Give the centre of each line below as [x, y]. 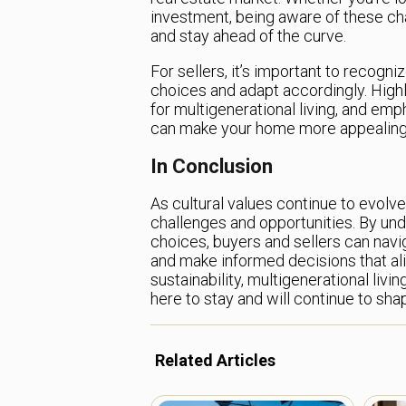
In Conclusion [211, 166]
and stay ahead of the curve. [248, 36]
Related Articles [215, 360]
